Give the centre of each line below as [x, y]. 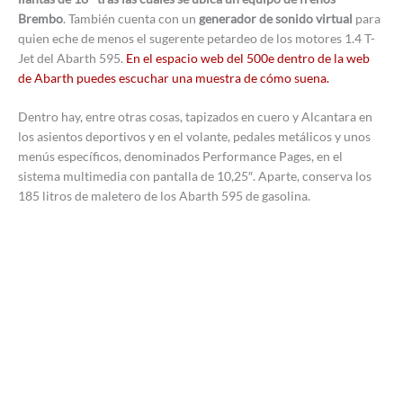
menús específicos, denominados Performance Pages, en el [180, 157]
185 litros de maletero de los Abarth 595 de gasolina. [164, 196]
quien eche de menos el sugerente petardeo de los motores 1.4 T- [197, 38]
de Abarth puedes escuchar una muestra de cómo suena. [174, 77]
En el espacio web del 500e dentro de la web [248, 58]
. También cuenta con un [131, 18]
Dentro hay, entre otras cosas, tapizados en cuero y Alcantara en [195, 117]
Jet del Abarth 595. [72, 58]
